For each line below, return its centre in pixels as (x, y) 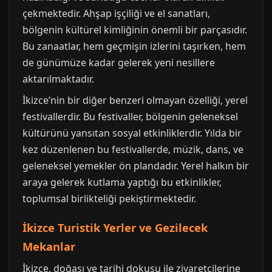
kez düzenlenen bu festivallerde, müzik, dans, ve (133, 150)
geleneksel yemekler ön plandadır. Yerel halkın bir (136, 166)
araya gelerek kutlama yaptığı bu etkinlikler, (122, 182)
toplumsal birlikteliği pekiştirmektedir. (109, 199)
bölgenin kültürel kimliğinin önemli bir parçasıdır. (135, 30)
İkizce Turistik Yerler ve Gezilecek (115, 228)
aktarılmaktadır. (58, 79)
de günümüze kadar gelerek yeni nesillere (119, 63)
